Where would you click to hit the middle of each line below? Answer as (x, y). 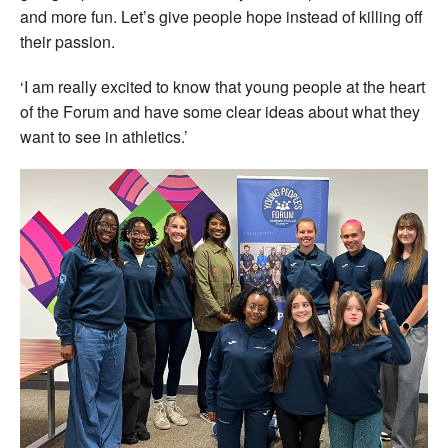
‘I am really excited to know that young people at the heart (222, 86)
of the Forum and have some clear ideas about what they (220, 111)
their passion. (67, 41)
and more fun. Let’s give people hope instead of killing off (221, 16)
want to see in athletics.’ (104, 136)
